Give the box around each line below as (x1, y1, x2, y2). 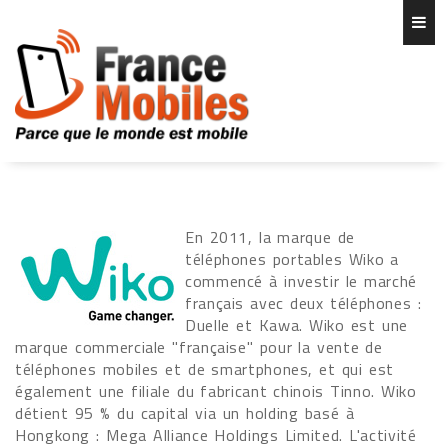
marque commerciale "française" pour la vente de (15, 335, 383, 359)
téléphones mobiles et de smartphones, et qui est (15, 357, 394, 381)
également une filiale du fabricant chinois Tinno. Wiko (15, 379, 417, 403)
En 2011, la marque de (185, 225, 355, 249)
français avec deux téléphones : (185, 291, 422, 315)
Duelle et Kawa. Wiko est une (185, 313, 408, 337)
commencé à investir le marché (185, 269, 417, 293)
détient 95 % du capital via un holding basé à (15, 401, 355, 425)
